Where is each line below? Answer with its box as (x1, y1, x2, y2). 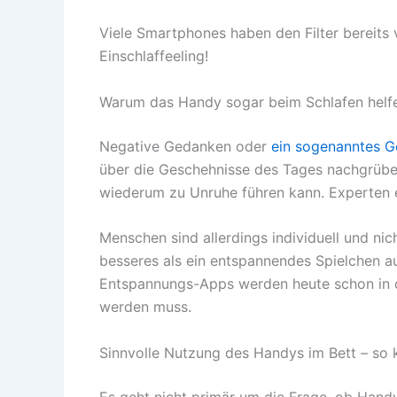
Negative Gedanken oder (99, 136, 271, 155)
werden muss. (99, 298, 191, 316)
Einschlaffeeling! (99, 46, 208, 65)
